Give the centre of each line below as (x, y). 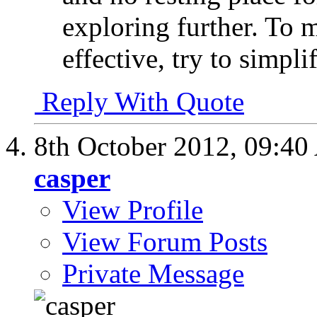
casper (72, 178)
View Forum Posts (165, 241)
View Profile (133, 209)
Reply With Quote (139, 101)
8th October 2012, (139, 146)
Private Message (153, 273)
